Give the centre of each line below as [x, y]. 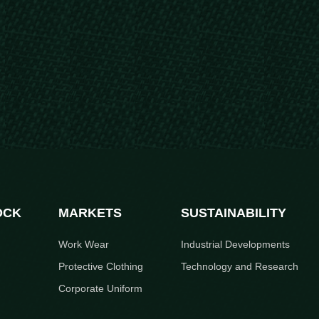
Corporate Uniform [101, 288]
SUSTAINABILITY [233, 213]
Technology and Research [239, 266]
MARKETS [90, 213]
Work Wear [84, 244]
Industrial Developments [235, 244]
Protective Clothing [101, 266]
